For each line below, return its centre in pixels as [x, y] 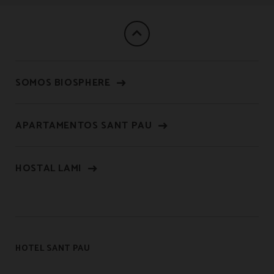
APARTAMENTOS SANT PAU [84, 126]
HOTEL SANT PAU [53, 249]
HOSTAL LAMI [49, 168]
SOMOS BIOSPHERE [63, 83]
